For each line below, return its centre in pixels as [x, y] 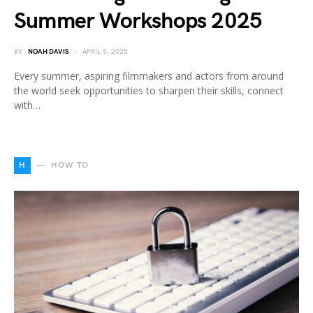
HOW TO [70, 166]
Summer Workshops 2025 [138, 22]
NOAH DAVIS [49, 52]
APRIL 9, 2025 [105, 52]
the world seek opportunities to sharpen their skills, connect [149, 91]
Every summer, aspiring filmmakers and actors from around [149, 76]
